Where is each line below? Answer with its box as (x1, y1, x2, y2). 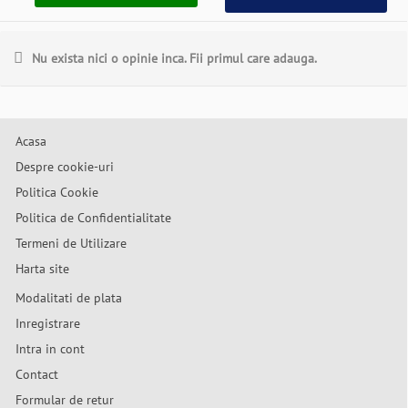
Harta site (15, 260, 69, 277)
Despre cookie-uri (15, 158, 114, 175)
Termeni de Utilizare (15, 235, 127, 251)
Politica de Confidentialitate (15, 209, 171, 226)
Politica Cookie (15, 184, 98, 200)
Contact (15, 366, 58, 382)
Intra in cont (15, 341, 85, 357)
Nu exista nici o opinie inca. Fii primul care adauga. (32, 50, 317, 66)
